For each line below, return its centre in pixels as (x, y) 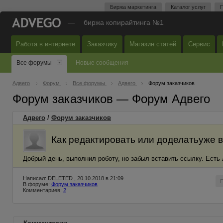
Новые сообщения (102, 63)
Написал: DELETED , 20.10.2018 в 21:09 (73, 178)
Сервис (199, 44)
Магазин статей (153, 44)
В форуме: (37, 184)
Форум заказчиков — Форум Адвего (111, 99)
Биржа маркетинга (133, 7)
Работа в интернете (46, 44)
